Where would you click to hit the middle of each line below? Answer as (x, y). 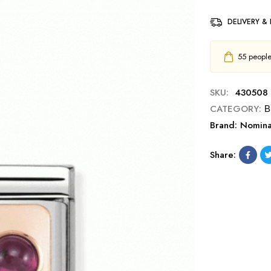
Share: (223, 155)
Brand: (225, 125)
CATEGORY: (235, 109)
